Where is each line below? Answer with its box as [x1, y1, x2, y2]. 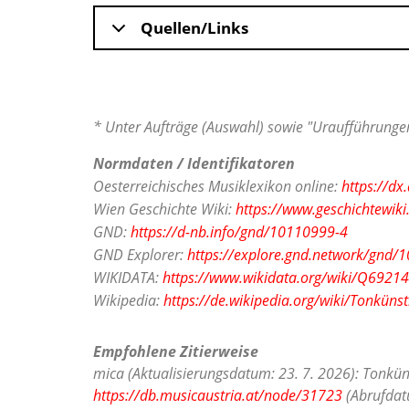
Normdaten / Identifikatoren [93, 153, 295, 174]
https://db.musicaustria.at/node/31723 [93, 385, 342, 406]
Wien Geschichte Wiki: [93, 199, 236, 220]
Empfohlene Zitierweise [93, 341, 258, 362]
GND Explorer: [93, 245, 187, 266]
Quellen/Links [141, 17, 248, 39]
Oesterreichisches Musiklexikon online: [93, 176, 341, 197]
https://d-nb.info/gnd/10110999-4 [131, 222, 348, 243]
